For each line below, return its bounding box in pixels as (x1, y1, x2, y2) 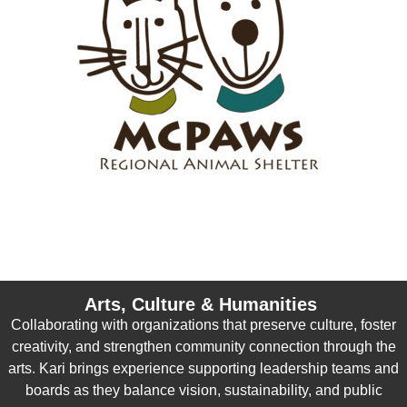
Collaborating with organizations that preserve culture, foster (11, 316, 396, 333)
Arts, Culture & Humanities (84, 293, 323, 314)
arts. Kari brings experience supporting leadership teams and (8, 360, 399, 376)
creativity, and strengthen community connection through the (11, 338, 396, 354)
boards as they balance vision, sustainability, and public (25, 382, 382, 398)
